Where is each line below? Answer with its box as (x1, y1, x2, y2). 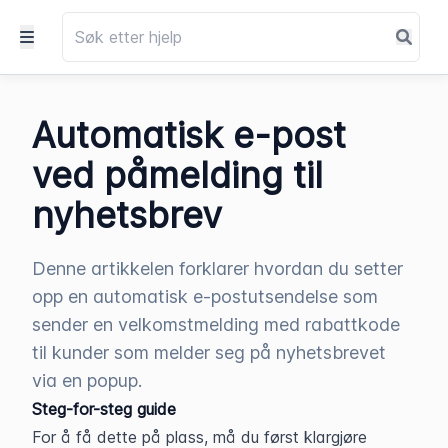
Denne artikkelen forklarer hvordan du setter (32, 258, 403, 279)
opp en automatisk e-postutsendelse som (32, 286, 378, 307)
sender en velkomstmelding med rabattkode (32, 314, 400, 335)
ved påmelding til (32, 153, 323, 197)
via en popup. (32, 370, 142, 391)
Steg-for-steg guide (32, 399, 176, 419)
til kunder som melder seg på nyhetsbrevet (32, 342, 386, 363)
